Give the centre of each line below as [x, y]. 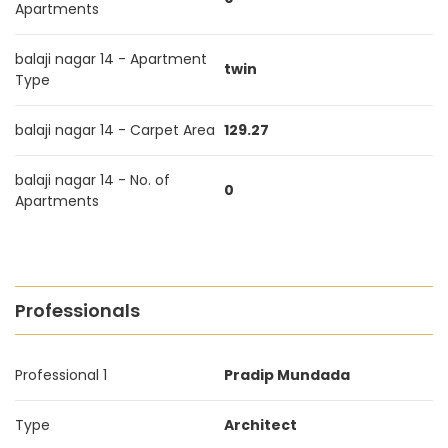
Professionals [77, 310]
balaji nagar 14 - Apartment [111, 59]
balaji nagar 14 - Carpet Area [115, 130]
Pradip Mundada [287, 375]
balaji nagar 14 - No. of [92, 180]
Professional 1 [61, 375]
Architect [260, 425]
